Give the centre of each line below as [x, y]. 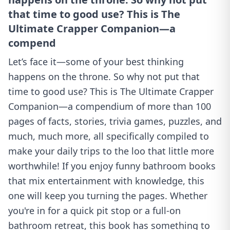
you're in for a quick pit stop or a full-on [94, 210]
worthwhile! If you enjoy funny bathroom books [112, 166]
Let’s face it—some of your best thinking [96, 61]
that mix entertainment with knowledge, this [106, 180]
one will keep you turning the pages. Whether [108, 195]
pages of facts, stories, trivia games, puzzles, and [115, 121]
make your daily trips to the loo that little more [111, 151]
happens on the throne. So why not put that [104, 76]
